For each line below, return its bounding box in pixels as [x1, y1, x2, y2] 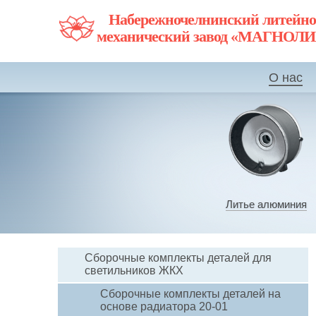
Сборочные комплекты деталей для [85, 252, 272, 264]
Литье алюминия [225, 198, 307, 210]
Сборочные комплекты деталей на [100, 288, 281, 300]
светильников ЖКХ [85, 265, 183, 276]
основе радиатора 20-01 [100, 300, 228, 312]
